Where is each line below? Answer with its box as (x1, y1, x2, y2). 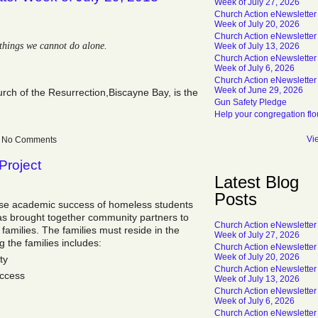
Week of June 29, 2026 (214, 85, 303, 95)
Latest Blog (214, 172, 299, 192)
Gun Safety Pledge (214, 97, 287, 107)
